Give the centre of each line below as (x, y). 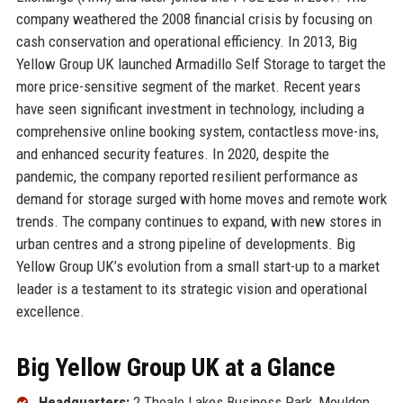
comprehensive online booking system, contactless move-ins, (197, 131)
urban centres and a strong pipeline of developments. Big (185, 243)
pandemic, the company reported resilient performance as (187, 176)
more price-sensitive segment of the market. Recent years (188, 86)
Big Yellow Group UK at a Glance (175, 367)
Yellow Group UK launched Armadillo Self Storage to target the (201, 63)
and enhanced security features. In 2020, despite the (172, 153)
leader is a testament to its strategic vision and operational (191, 288)
